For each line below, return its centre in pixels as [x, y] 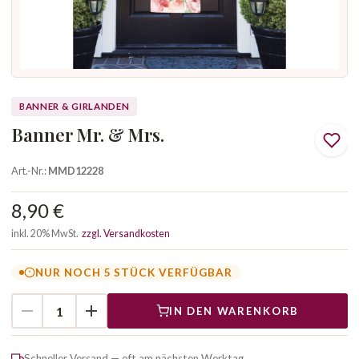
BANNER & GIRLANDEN [75, 106]
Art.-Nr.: [30, 171]
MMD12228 [76, 171]
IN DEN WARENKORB [234, 311]
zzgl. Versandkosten [126, 234]
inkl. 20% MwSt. [46, 234]
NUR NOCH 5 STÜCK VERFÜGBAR [134, 272]
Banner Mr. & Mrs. [88, 135]
